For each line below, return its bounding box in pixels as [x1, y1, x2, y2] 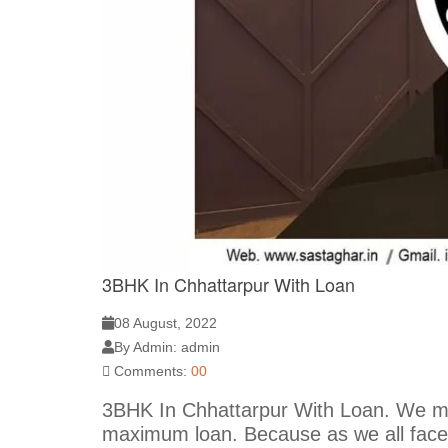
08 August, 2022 [114, 314, 217, 331]
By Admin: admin [114, 338, 220, 355]
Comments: [110, 362, 191, 379]
